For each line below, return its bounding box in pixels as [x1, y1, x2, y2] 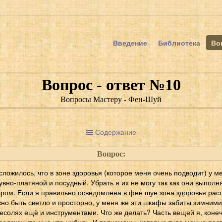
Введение [113, 38, 147, 48]
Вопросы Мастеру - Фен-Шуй [60, 95, 162, 104]
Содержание [93, 126, 136, 137]
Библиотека [158, 38, 200, 48]
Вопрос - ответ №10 [41, 76, 181, 94]
